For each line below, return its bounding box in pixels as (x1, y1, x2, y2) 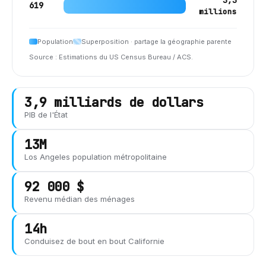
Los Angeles (24, 151, 70, 161)
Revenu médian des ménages (24, 194, 135, 204)
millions (199, 6, 237, 17)
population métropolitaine (70, 151, 167, 161)
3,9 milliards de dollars (24, 93, 204, 111)
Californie (128, 236, 164, 246)
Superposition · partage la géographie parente (81, 37, 232, 46)
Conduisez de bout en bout (24, 236, 128, 246)
